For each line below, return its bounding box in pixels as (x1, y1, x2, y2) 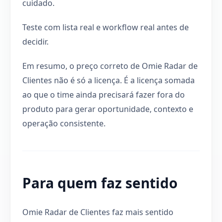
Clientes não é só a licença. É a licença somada (22, 74, 195, 86)
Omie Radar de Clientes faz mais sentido (22, 206, 173, 218)
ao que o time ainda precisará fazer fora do (22, 89, 185, 100)
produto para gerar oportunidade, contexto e (22, 103, 193, 114)
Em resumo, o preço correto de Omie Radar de (22, 60, 198, 71)
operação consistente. (22, 117, 106, 129)
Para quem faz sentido (22, 173, 177, 192)
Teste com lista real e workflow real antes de (22, 21, 189, 33)
